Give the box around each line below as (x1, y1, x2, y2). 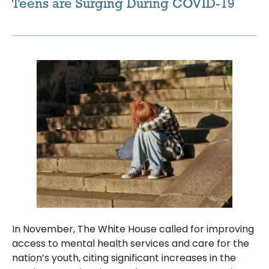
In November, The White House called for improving (12, 222, 254, 237)
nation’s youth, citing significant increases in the (12, 251, 236, 265)
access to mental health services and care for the (12, 237, 249, 251)
